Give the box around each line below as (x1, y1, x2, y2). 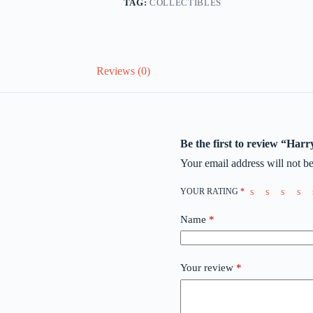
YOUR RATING (180, 186, 240, 196)
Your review (180, 262, 236, 274)
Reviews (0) (96, 65, 151, 78)
